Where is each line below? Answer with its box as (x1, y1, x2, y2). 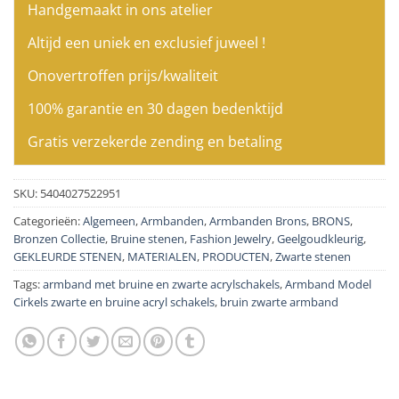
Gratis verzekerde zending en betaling (28, 131, 282, 151)
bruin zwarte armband (220, 293, 338, 310)
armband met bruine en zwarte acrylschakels (43, 275, 280, 292)
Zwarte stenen (275, 248, 351, 265)
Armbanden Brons (209, 212, 306, 229)
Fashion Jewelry (190, 230, 272, 247)
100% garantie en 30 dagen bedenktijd (28, 98, 283, 118)
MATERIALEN (127, 248, 197, 265)
